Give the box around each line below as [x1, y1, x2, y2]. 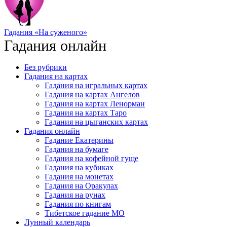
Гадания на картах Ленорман [45, 99, 145, 108]
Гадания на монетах [45, 172, 113, 181]
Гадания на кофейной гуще [45, 154, 138, 163]
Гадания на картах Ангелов [45, 90, 140, 99]
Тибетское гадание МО [45, 209, 125, 217]
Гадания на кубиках [45, 163, 113, 172]
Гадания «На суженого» [4, 28, 87, 36]
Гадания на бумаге [45, 145, 108, 154]
